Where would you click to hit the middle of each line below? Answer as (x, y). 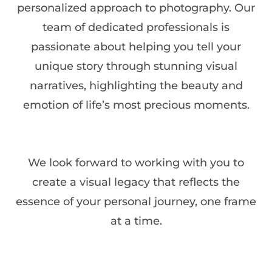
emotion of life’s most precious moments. (136, 105)
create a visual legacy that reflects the (136, 182)
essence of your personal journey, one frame (136, 202)
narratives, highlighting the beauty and (136, 85)
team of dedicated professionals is (136, 27)
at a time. (136, 221)
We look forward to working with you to (136, 163)
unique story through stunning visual (136, 66)
